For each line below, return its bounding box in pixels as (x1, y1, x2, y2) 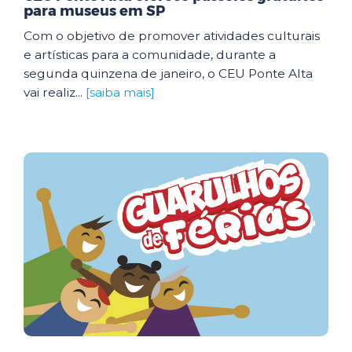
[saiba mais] (86, 85, 155, 100)
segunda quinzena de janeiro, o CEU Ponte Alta (24, 66, 313, 81)
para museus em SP (24, 2, 165, 20)
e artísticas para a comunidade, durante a (24, 47, 276, 62)
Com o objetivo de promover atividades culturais (24, 28, 320, 43)
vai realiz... (24, 85, 86, 100)
